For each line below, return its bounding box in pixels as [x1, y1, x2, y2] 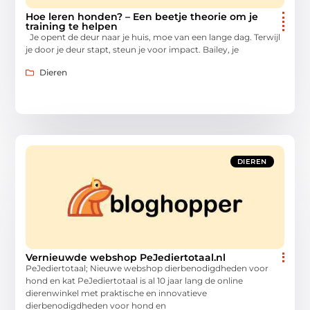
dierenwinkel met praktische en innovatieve [26, 287, 208, 298]
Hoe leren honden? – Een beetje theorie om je [26, 10, 259, 24]
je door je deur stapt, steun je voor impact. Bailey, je [26, 44, 239, 55]
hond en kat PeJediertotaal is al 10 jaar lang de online [26, 275, 244, 286]
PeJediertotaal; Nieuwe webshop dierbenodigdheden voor [26, 262, 269, 273]
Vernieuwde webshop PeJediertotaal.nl [26, 250, 226, 264]
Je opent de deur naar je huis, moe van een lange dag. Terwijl [26, 32, 281, 43]
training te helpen [26, 20, 118, 33]
